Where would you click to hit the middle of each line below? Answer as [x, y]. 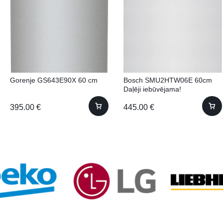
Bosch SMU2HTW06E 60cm [168, 80]
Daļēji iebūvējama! [152, 89]
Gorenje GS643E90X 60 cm [54, 80]
